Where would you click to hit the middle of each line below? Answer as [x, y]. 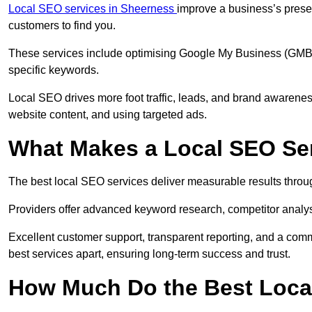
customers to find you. [63, 26]
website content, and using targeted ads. [108, 115]
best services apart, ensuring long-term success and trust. [149, 254]
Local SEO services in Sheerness [93, 9]
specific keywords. [54, 70]
